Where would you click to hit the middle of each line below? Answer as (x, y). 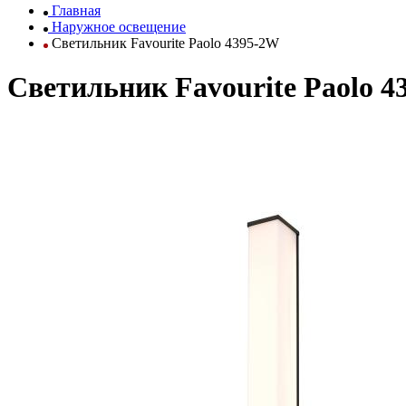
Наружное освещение (119, 27)
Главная (76, 10)
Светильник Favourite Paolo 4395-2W (164, 43)
